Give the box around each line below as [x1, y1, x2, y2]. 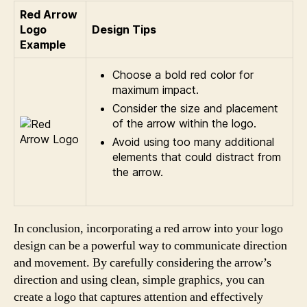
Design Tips [92, 23, 156, 36]
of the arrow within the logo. [112, 116, 256, 130]
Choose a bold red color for [112, 68, 254, 82]
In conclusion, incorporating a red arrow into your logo [14, 221, 283, 236]
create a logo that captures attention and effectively [14, 289, 263, 305]
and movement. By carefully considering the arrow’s [14, 255, 271, 271]
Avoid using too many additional [112, 135, 274, 149]
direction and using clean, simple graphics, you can [14, 272, 265, 288]
